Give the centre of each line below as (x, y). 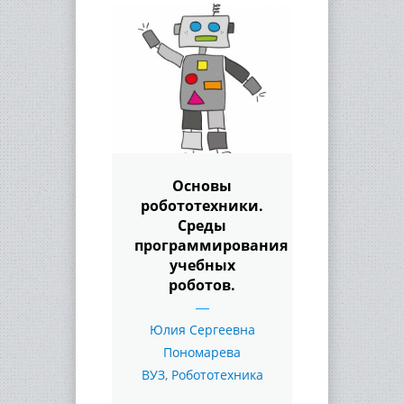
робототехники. (202, 205)
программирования (211, 245)
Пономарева (202, 352)
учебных (202, 265)
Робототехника (217, 374)
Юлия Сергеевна (202, 329)
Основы (202, 185)
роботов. (202, 285)
